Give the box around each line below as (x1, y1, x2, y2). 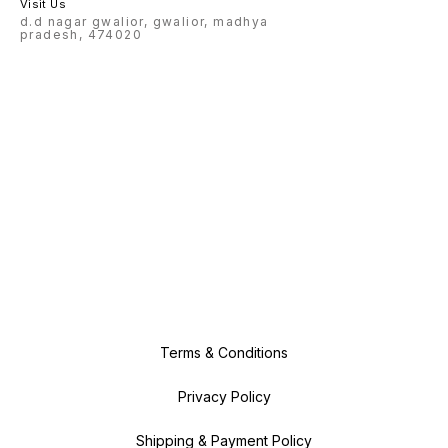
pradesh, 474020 (20, 27, 143, 43)
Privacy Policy (177, 388, 271, 406)
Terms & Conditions (160, 344, 288, 362)
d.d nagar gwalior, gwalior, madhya (20, 14, 269, 30)
